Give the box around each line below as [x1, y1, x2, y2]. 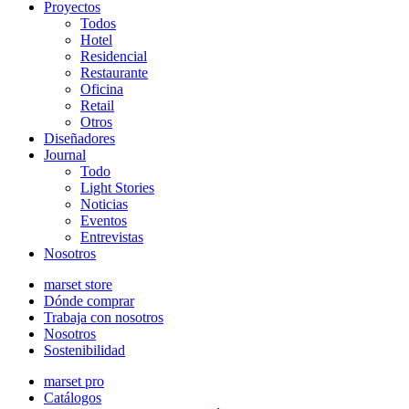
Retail [80, 98, 114, 114]
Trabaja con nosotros [44, 309, 163, 326]
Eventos [80, 213, 127, 229]
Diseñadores [44, 131, 115, 147]
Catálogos [44, 390, 101, 406]
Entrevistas [80, 229, 143, 246]
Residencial [80, 48, 147, 65]
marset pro [44, 373, 104, 390]
